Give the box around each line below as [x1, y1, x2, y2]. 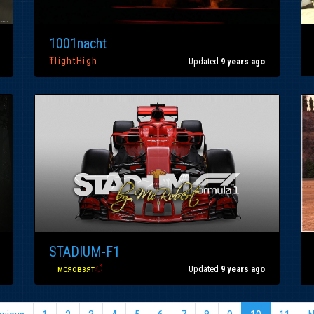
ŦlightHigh [49, 55, 98, 66]
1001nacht [49, 35, 107, 52]
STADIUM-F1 [49, 243, 120, 260]
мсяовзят [57, 263, 95, 274]
